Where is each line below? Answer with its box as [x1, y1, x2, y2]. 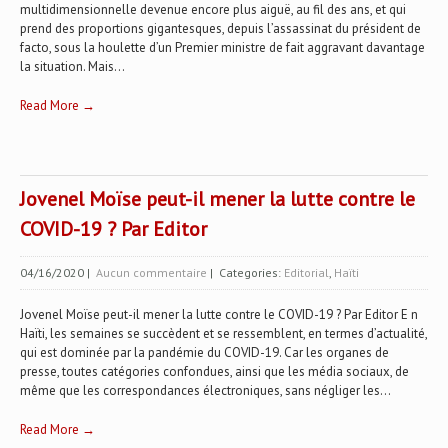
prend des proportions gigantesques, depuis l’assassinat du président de [20, 20, 421, 37]
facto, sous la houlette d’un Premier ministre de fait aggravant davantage [20, 39, 425, 56]
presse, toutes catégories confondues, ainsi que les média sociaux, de [20, 363, 409, 380]
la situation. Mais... [20, 58, 125, 75]
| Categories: [207, 265, 284, 280]
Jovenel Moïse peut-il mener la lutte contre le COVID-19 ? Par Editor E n [20, 306, 418, 323]
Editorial [284, 265, 329, 280]
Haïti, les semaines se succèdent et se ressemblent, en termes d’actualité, [20, 325, 427, 342]
